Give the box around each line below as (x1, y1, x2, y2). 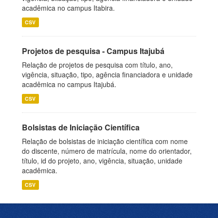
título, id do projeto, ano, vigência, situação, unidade (22, 156, 182, 165)
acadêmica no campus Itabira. (22, 3, 115, 13)
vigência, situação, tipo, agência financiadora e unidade (22, 70, 193, 79)
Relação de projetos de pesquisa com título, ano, (22, 60, 173, 70)
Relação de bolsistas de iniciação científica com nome (22, 136, 188, 146)
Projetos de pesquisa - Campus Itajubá (22, 45, 164, 56)
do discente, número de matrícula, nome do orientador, (22, 146, 192, 156)
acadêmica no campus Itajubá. (22, 79, 116, 89)
